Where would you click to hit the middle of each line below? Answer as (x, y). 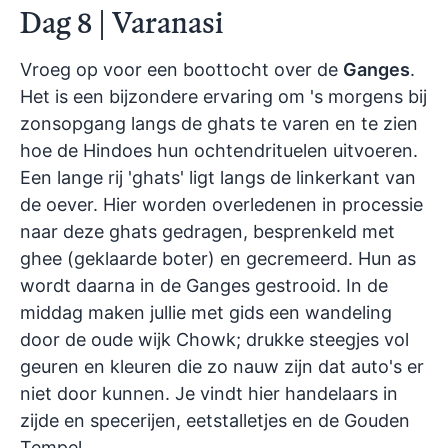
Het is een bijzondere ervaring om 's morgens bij (223, 97)
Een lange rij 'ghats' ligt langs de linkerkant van (218, 178)
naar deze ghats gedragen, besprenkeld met (207, 232)
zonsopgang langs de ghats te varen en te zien (219, 124)
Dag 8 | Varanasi (121, 23)
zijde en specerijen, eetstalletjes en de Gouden (215, 421)
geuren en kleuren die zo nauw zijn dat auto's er (222, 367)
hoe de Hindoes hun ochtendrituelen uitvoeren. (219, 151)
